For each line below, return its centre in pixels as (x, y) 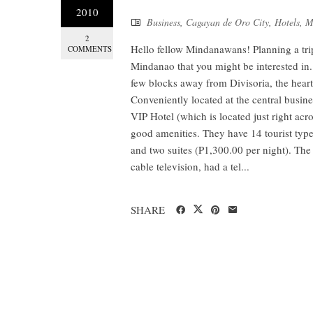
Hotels (287, 22)
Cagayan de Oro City (227, 22)
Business (163, 22)
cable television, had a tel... (190, 166)
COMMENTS (90, 49)
